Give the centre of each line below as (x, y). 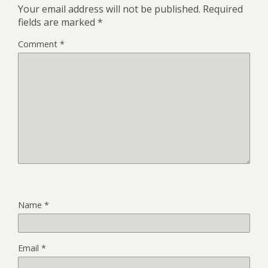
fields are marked (58, 22)
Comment (39, 44)
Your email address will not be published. (109, 9)
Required (223, 9)
